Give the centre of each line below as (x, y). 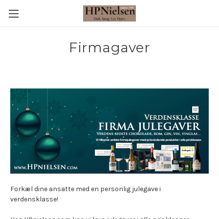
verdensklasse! (34, 199)
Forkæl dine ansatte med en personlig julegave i (86, 189)
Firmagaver (109, 47)
